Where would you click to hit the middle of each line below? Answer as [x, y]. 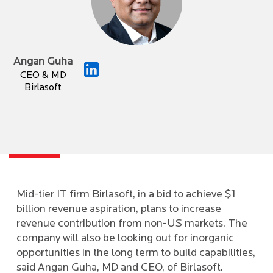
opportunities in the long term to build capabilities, [136, 253]
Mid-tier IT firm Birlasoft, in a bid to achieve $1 [126, 195]
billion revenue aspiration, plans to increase [119, 209]
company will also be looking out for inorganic [125, 239]
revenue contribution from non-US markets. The [132, 224]
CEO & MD [43, 76]
